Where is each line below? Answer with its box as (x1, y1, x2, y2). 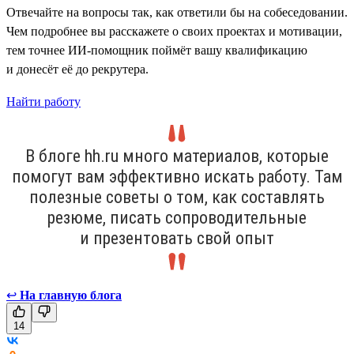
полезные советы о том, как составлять (29, 186, 325, 207)
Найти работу (6, 94, 81, 108)
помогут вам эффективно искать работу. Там (11, 166, 343, 186)
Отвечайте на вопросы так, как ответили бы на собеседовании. (6, 5, 348, 19)
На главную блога (20, 288, 122, 302)
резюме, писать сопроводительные (47, 207, 307, 228)
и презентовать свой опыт (80, 228, 274, 248)
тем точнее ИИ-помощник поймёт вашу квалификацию (6, 43, 307, 57)
